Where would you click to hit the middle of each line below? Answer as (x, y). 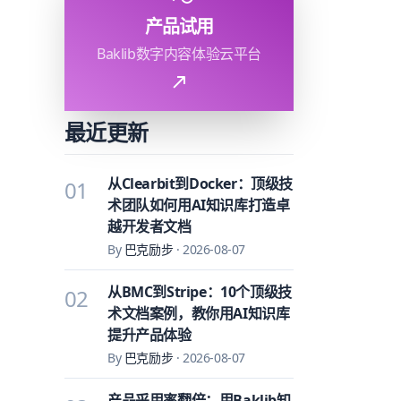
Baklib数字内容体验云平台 (179, 54)
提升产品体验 (149, 335)
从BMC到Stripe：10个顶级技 (200, 292)
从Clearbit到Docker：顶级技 (200, 183)
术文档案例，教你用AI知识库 (199, 313)
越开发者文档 (149, 226)
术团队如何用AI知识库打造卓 (199, 205)
